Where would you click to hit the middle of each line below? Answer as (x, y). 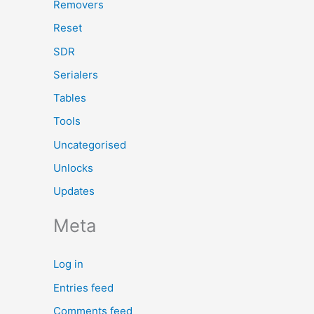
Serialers (76, 74)
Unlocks (73, 168)
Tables (70, 98)
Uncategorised (90, 144)
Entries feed (83, 287)
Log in (68, 264)
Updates (74, 191)
